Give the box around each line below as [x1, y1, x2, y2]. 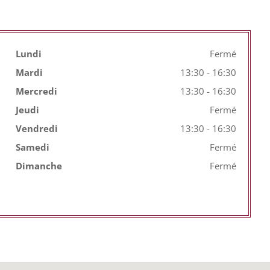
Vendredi [16, 122, 58, 135]
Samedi [16, 141, 50, 154]
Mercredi [16, 85, 58, 98]
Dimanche [16, 160, 63, 172]
